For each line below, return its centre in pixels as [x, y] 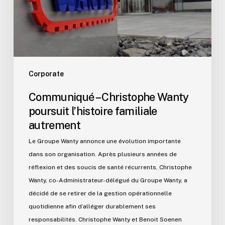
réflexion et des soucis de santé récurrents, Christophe [110, 167]
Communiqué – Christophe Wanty [108, 97]
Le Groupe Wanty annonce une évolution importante [104, 141]
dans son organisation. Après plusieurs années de [102, 154]
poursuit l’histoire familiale [93, 111]
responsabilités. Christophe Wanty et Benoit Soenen [105, 219]
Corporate [46, 74]
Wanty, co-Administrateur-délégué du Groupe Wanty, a [108, 180]
